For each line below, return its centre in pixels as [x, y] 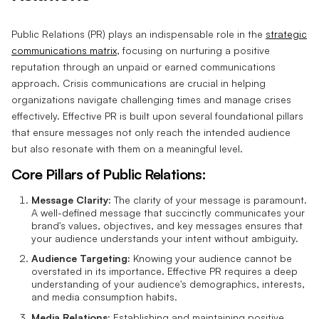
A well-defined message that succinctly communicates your [168, 212]
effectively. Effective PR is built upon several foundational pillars [157, 115]
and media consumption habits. [104, 297]
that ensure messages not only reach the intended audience [151, 132]
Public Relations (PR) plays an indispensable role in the [138, 33]
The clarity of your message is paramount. [209, 199]
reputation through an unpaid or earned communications [143, 66]
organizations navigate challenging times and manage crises [151, 99]
